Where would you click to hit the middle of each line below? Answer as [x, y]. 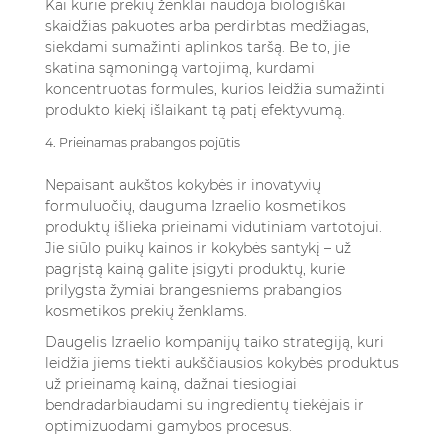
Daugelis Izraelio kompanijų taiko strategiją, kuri [214, 342]
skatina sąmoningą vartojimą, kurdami [180, 68]
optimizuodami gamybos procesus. [168, 426]
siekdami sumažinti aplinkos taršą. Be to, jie [197, 47]
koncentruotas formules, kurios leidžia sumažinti [215, 89]
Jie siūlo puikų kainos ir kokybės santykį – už [198, 248]
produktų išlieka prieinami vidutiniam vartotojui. [213, 227]
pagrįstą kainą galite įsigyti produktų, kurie [195, 269]
